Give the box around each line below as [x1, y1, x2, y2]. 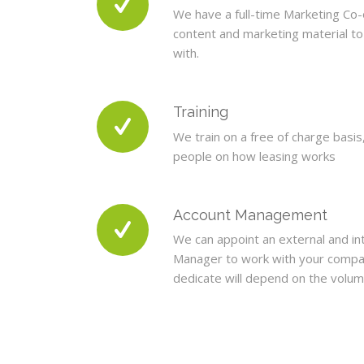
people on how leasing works [173, 147, 336, 164]
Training [173, 103, 229, 120]
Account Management [173, 206, 328, 223]
